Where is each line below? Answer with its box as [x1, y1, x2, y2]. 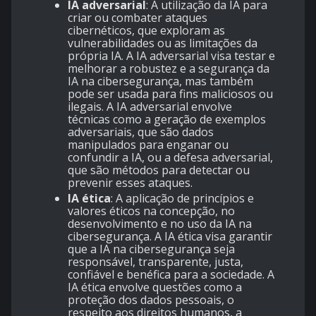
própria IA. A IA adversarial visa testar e [68, 48, 275, 64]
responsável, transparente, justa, [68, 254, 243, 270]
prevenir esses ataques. [68, 175, 193, 191]
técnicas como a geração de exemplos [68, 111, 266, 128]
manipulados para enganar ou [68, 137, 229, 153]
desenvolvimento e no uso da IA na [68, 216, 252, 232]
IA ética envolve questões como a [68, 279, 242, 296]
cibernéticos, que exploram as [68, 23, 225, 39]
